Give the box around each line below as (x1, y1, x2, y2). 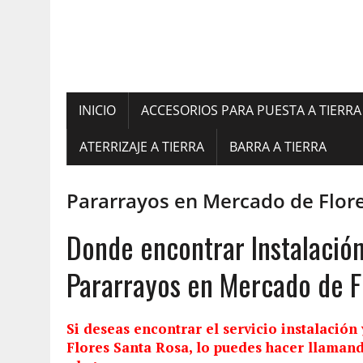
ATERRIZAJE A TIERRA (79, 138, 204, 156)
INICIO (79, 101, 116, 119)
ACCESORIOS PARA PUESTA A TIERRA (141, 101, 361, 119)
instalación (281, 319, 357, 338)
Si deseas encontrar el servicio (66, 319, 281, 338)
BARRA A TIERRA (229, 138, 327, 156)
